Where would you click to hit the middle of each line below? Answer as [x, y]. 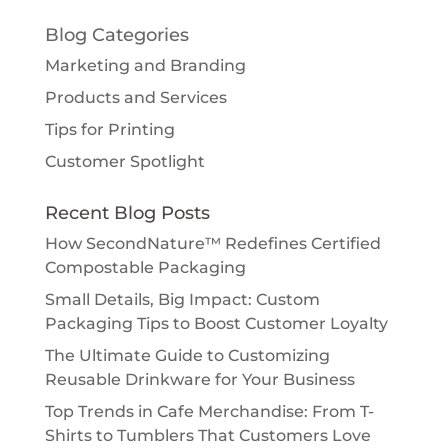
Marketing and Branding [145, 65]
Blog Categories [116, 34]
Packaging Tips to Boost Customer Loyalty [216, 323]
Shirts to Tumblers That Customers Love [207, 435]
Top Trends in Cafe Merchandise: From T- [209, 411]
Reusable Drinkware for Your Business [199, 379]
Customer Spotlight [124, 161]
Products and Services [135, 97]
